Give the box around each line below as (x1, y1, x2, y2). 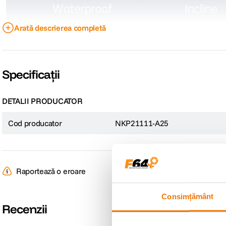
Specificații (2, 67, 60, 82)
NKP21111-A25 (115, 118, 169, 129)
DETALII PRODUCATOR (2, 96, 83, 106)
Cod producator (8, 118, 62, 129)
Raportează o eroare (16, 166, 86, 177)
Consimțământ (161, 192, 214, 201)
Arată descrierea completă (14, 23, 106, 33)
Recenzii (2, 201, 47, 217)
